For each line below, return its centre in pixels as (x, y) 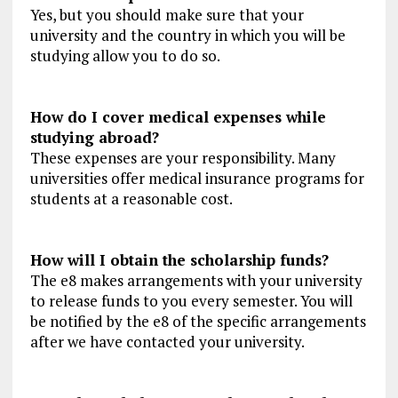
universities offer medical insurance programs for (197, 179)
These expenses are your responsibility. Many (183, 158)
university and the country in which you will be (187, 36)
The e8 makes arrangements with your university (196, 281)
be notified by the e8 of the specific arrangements (198, 322)
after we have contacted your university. (167, 342)
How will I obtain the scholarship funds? (179, 260)
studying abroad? (94, 138)
